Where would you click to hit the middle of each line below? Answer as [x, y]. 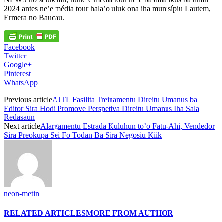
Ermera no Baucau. [34, 17]
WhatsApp [21, 82]
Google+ [18, 64]
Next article [22, 126]
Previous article [28, 99]
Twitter [15, 55]
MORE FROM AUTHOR [130, 213]
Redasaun [19, 117]
